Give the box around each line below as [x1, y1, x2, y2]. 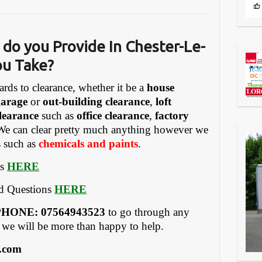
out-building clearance [43, 95, 150, 108]
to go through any [105, 205, 190, 218]
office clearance [77, 109, 150, 122]
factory [155, 109, 189, 122]
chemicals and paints [39, 137, 139, 150]
